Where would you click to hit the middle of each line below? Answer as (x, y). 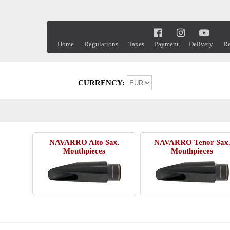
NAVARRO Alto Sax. (84, 142)
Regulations (101, 44)
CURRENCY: (102, 83)
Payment (167, 44)
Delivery (201, 44)
